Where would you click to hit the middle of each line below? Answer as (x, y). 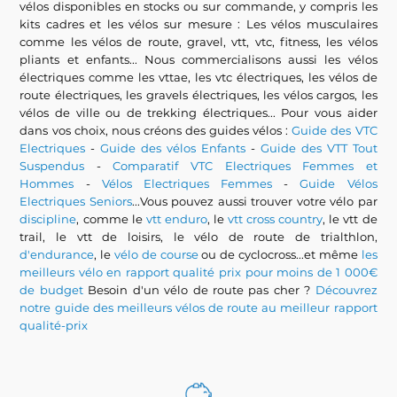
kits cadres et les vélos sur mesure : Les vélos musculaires (198, 24)
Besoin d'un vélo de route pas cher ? (199, 290)
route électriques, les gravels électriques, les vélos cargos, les (198, 95)
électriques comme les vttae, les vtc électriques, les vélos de (198, 77)
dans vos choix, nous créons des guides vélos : (156, 130)
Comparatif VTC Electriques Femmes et (245, 166)
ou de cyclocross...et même (280, 254)
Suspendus (52, 166)
